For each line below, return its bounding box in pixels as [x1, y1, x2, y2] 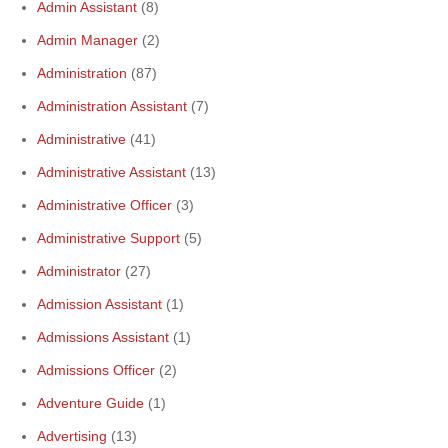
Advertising [37, 428, 107, 444]
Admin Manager [37, 32, 138, 48]
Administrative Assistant [37, 164, 186, 180]
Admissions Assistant [37, 329, 169, 345]
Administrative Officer [37, 197, 172, 213]
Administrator [37, 263, 121, 279]
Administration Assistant [37, 98, 187, 114]
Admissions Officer [37, 362, 155, 378]
